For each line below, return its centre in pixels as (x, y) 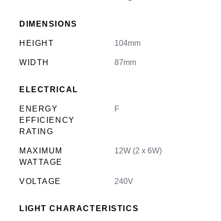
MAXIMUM (41, 150)
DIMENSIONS (48, 24)
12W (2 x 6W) (138, 150)
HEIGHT (37, 43)
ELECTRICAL (49, 89)
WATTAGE (41, 162)
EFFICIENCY (47, 120)
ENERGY (39, 109)
